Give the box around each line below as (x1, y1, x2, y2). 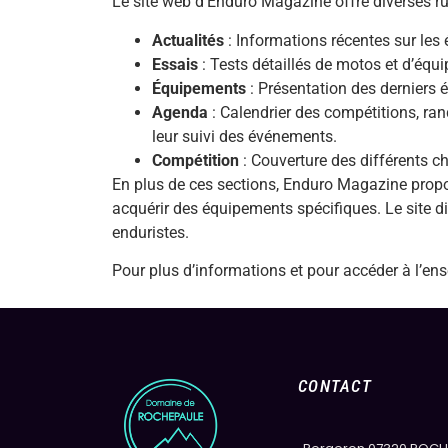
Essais (152, 54, 198, 74)
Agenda (152, 102, 208, 122)
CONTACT (297, 375, 373, 396)
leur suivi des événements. (152, 126, 337, 146)
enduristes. (112, 222, 189, 242)
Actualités (152, 30, 224, 50)
